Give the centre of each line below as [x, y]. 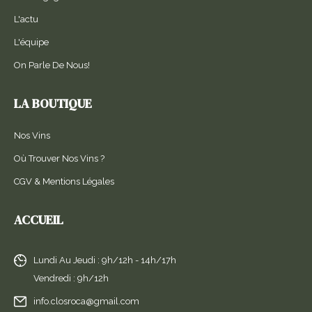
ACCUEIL [39, 219]
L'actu [26, 19]
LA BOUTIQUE [53, 103]
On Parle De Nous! [52, 65]
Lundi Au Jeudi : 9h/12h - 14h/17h [105, 260]
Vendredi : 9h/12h [71, 278]
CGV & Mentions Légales [64, 181]
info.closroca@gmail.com [86, 301]
